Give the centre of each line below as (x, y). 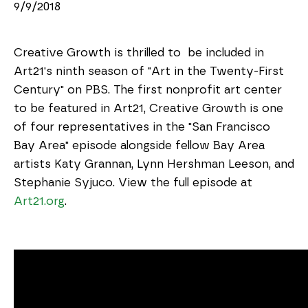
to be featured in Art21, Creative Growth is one (148, 108)
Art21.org (39, 201)
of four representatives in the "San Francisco (142, 127)
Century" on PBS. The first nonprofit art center (148, 90)
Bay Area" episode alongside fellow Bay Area (139, 145)
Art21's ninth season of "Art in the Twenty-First (149, 71)
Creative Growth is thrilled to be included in (139, 53)
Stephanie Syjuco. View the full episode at (133, 183)
